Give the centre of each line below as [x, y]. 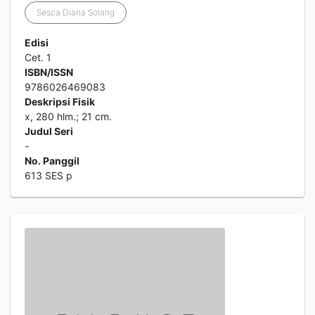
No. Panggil [52, 161]
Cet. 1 [38, 57]
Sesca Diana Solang [76, 12]
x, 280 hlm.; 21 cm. [68, 116]
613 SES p [49, 175]
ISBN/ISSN [49, 72]
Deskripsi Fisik [60, 102]
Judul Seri [49, 131]
